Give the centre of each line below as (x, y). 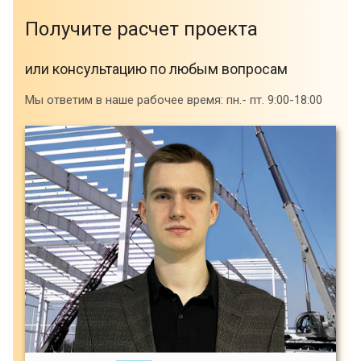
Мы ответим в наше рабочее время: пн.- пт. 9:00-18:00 (174, 100)
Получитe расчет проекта (141, 29)
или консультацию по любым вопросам (156, 69)
